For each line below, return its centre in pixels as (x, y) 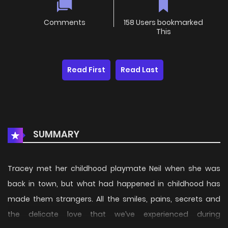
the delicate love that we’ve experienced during (114, 215)
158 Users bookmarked (163, 23)
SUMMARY (55, 134)
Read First (86, 70)
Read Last (139, 70)
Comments (64, 23)
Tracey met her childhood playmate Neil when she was (114, 169)
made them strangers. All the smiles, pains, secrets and (114, 199)
